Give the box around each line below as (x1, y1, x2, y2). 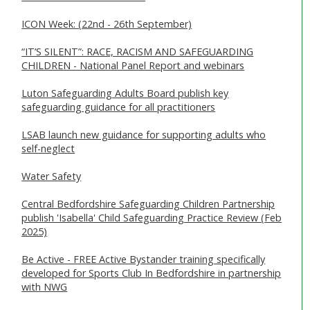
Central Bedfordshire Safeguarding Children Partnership (21, 197, 275, 210)
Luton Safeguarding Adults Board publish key (21, 86, 229, 100)
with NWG (21, 280, 68, 293)
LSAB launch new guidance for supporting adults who (21, 127, 266, 141)
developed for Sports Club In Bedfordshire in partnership (21, 266, 282, 280)
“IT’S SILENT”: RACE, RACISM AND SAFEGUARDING (21, 44, 254, 58)
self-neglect (21, 141, 75, 155)
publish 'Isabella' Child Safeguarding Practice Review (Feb (21, 210, 282, 224)
